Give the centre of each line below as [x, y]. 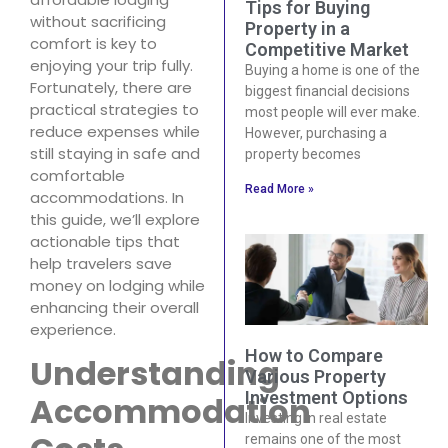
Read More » [279, 188]
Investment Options [326, 398]
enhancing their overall [114, 307]
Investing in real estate [315, 418]
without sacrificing [98, 21]
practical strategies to [114, 109]
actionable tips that [105, 241]
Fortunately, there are [111, 87]
